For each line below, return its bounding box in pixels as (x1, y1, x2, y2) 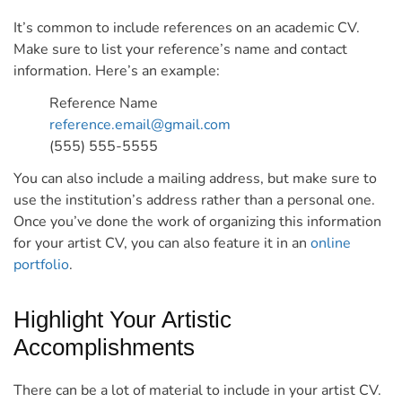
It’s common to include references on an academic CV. (13, 18, 360, 39)
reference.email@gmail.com (49, 115, 231, 135)
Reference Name (49, 93, 158, 114)
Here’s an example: (95, 61, 220, 82)
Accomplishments (13, 334, 195, 362)
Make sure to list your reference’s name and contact (13, 39, 347, 60)
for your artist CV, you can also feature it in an (13, 233, 310, 254)
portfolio (13, 255, 69, 275)
